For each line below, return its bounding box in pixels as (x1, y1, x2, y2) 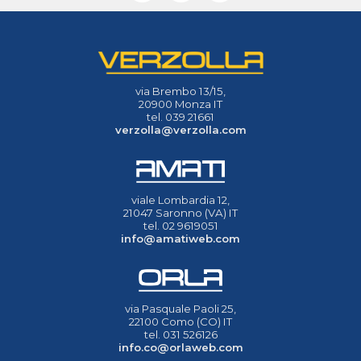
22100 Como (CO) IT (129, 314, 232, 328)
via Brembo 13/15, (135, 84, 226, 98)
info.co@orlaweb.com (118, 340, 243, 354)
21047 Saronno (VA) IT (123, 205, 238, 219)
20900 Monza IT (139, 97, 222, 110)
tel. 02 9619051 (143, 218, 218, 232)
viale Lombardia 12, (131, 193, 230, 206)
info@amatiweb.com (121, 231, 240, 245)
